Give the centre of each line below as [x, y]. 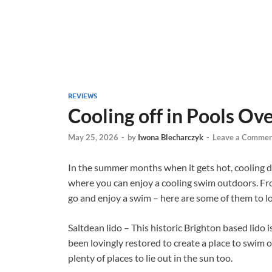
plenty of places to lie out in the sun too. [150, 258]
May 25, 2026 [93, 138]
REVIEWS [83, 96]
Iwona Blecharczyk [171, 138]
